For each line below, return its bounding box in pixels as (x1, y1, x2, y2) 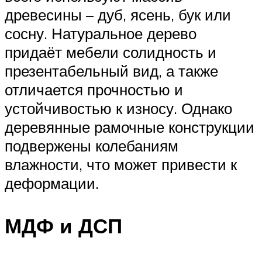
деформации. (5, 174, 99, 193)
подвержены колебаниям (5, 136, 178, 156)
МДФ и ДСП (5, 213, 122, 239)
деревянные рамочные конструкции (5, 118, 254, 137)
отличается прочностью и (5, 80, 183, 99)
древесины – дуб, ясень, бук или (5, 5, 231, 25)
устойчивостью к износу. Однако (5, 99, 232, 118)
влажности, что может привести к (5, 155, 237, 174)
